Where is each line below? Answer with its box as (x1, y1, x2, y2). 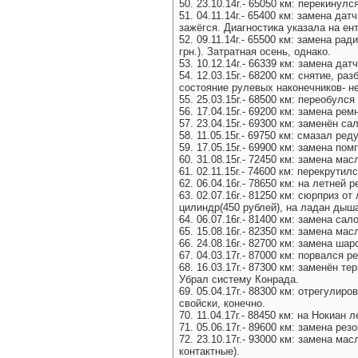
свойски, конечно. (179, 297, 265, 309)
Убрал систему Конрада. (179, 273, 299, 285)
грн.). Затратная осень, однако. (179, 46, 331, 58)
